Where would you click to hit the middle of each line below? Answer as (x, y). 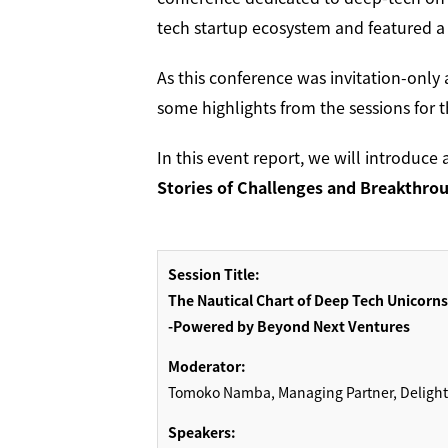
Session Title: (214, 274)
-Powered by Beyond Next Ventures (289, 326)
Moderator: (207, 366)
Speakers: (202, 432)
